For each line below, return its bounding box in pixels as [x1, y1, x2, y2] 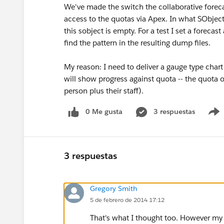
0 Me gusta [85, 107, 122, 116]
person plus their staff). [64, 86, 143, 95]
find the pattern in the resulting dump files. [64, 38, 210, 47]
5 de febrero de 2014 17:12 [90, 195, 164, 204]
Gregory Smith [90, 183, 137, 193]
